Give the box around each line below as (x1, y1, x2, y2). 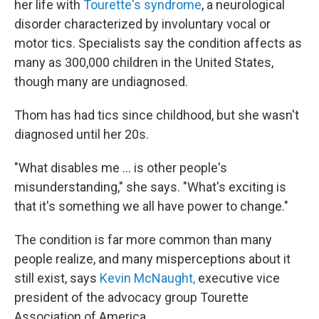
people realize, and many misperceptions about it (14, 251, 291, 266)
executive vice (195, 271, 280, 286)
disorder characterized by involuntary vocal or (14, 16, 271, 31)
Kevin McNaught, (100, 271, 195, 286)
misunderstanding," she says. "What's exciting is (14, 179, 286, 194)
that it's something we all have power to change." (14, 199, 288, 214)
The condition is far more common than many (14, 232, 272, 247)
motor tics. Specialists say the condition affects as (14, 36, 302, 51)
